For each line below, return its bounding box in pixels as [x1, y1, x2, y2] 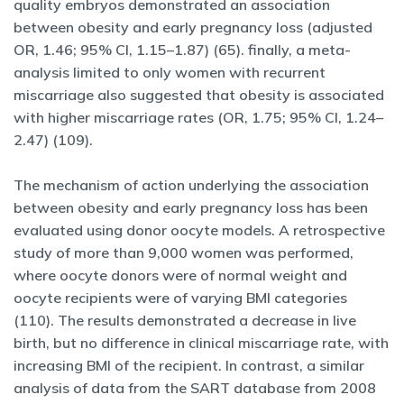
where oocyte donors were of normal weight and [14, 266, 347, 284]
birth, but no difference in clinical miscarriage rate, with [14, 334, 389, 352]
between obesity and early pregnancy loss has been [14, 198, 368, 216]
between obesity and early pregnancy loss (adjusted [14, 18, 372, 36]
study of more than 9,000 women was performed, [14, 243, 353, 262]
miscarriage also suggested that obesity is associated [14, 86, 384, 104]
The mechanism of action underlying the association [14, 176, 369, 194]
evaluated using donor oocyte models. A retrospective [14, 221, 385, 239]
